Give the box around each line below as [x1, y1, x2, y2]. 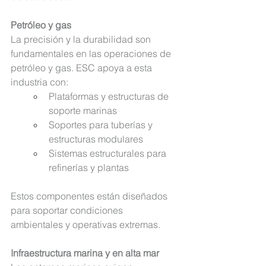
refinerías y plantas [49, 161, 129, 174]
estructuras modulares [49, 133, 143, 145]
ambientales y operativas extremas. [11, 218, 160, 231]
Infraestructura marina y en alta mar [11, 247, 159, 259]
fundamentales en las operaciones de [11, 47, 173, 60]
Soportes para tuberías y [49, 119, 155, 131]
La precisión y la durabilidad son [11, 33, 151, 46]
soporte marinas [49, 104, 117, 117]
